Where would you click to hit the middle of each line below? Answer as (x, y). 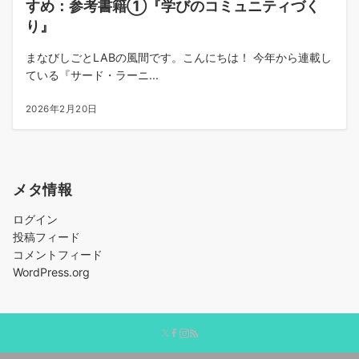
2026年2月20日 (62, 109)
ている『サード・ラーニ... (92, 75)
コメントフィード (58, 254)
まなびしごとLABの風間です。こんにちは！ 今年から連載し (179, 57)
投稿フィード (46, 237)
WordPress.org (51, 272)
